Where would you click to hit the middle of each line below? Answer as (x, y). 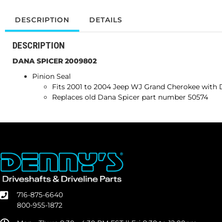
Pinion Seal (52, 77)
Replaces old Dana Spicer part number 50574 (130, 97)
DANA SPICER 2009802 (55, 61)
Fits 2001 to (72, 87)
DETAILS (106, 20)
